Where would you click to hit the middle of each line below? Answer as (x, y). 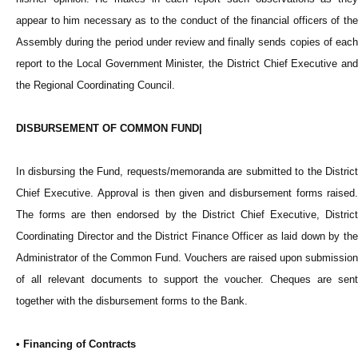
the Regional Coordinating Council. (95, 86)
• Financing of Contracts (76, 344)
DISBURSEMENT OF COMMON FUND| (109, 129)
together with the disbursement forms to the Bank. (132, 301)
